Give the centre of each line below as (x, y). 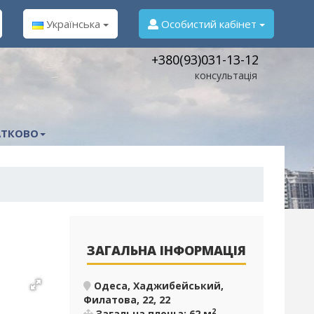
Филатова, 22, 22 (127, 300)
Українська (73, 24)
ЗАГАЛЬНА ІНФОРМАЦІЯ (166, 250)
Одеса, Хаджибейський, (158, 286)
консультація (226, 75)
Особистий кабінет (209, 24)
